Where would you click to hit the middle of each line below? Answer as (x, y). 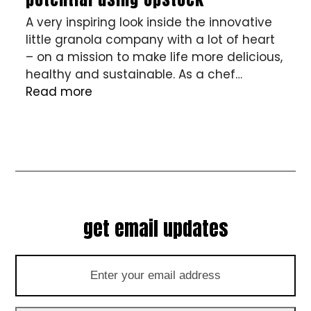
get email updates (155, 228)
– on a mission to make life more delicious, (154, 57)
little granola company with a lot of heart (151, 40)
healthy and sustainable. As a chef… (134, 74)
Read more (59, 92)
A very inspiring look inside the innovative (149, 22)
